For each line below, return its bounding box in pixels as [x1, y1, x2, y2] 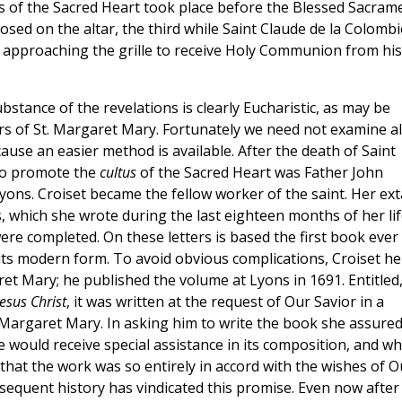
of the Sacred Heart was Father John [135, 162, 383, 183]
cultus [99, 162, 136, 183]
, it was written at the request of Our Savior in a [66, 292, 384, 312]
